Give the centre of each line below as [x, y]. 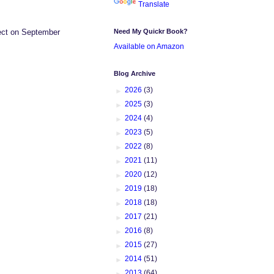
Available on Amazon [149, 46]
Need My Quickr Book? [151, 31]
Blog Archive [135, 73]
